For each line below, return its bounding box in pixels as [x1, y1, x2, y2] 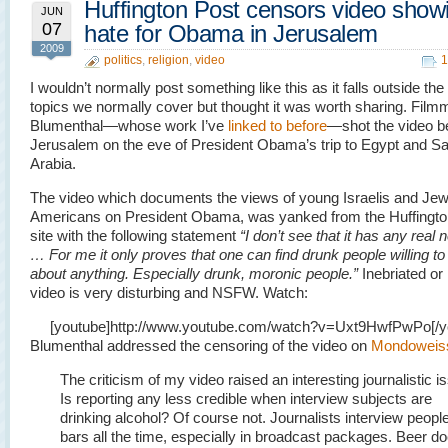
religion [148, 53, 189, 67]
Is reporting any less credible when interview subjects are [60, 390, 432, 407]
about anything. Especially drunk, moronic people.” [30, 265, 358, 282]
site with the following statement [30, 227, 240, 244]
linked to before [228, 117, 327, 134]
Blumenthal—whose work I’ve [30, 117, 228, 134]
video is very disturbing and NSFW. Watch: [30, 284, 308, 301]
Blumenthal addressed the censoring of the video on [30, 337, 371, 354]
